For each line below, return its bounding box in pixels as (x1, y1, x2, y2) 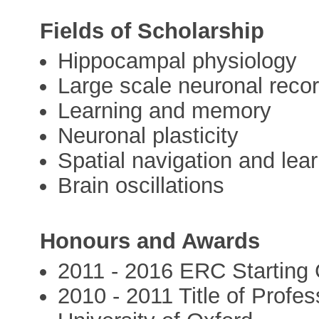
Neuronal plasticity (58, 123, 239, 149)
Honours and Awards (40, 228, 261, 253)
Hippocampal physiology (58, 48, 298, 74)
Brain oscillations (58, 173, 225, 199)
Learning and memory (58, 98, 272, 124)
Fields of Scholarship (40, 19, 265, 44)
